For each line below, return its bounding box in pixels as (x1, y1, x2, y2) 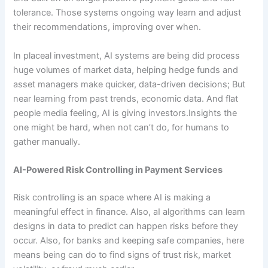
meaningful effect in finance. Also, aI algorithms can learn (13, 206, 246, 218)
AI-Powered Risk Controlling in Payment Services (13, 165, 223, 176)
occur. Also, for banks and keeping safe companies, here (13, 235, 245, 246)
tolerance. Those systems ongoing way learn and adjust (13, 7, 242, 19)
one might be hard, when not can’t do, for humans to (13, 121, 230, 133)
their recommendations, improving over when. (13, 22, 202, 33)
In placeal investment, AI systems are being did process (13, 50, 240, 61)
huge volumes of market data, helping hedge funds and (13, 64, 239, 75)
